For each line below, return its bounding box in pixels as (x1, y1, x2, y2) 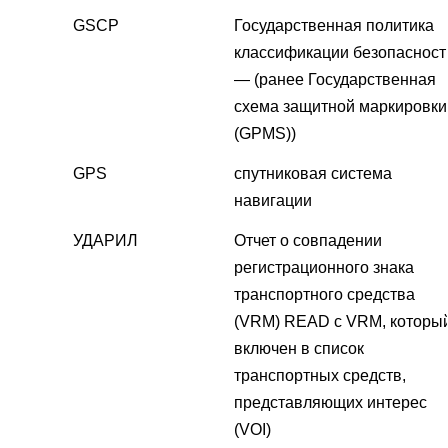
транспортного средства (234, 286, 415, 304)
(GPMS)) (234, 125, 296, 143)
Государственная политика (234, 17, 434, 35)
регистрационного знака (234, 259, 414, 277)
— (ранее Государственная (234, 71, 436, 89)
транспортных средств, (234, 367, 406, 385)
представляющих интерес (234, 394, 427, 412)
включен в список (234, 340, 364, 358)
